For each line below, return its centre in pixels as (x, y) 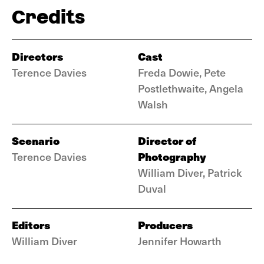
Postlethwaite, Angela (191, 88)
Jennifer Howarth (180, 241)
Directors (37, 56)
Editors (31, 225)
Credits (48, 17)
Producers (165, 225)
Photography (172, 156)
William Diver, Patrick (190, 172)
